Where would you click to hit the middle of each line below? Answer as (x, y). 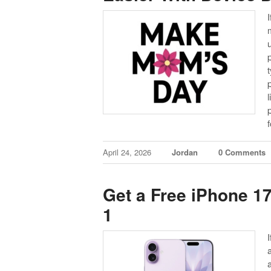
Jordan (185, 152)
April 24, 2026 (129, 152)
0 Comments (242, 152)
